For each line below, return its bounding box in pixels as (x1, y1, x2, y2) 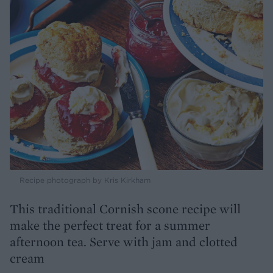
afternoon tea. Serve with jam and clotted (10, 233, 238, 250)
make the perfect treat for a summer (10, 217, 210, 234)
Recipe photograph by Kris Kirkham (19, 175, 151, 185)
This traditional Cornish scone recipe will (10, 200, 241, 218)
